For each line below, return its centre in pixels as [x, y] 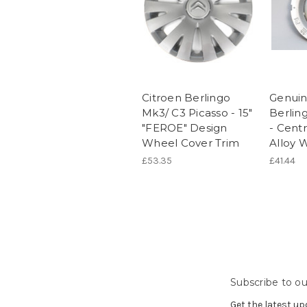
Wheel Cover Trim [191, 143]
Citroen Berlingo [186, 97]
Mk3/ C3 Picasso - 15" [197, 112]
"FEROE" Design [185, 127]
